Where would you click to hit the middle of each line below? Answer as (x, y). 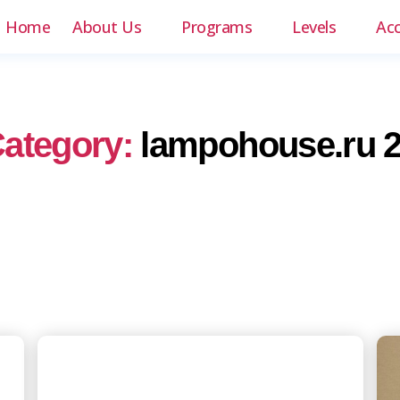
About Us (107, 26)
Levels (314, 26)
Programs (217, 26)
